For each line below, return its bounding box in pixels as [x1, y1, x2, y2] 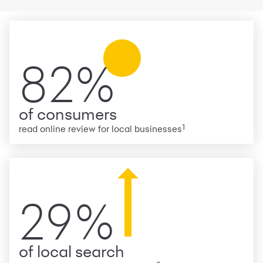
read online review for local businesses [19, 123, 182, 135]
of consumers [19, 105, 117, 124]
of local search [19, 242, 124, 261]
